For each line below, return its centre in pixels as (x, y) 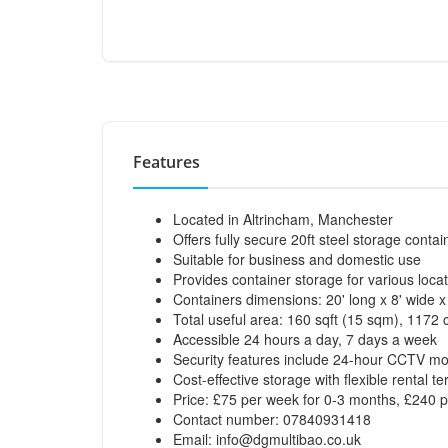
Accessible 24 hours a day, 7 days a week (305, 339)
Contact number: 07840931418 (272, 419)
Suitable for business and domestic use (297, 259)
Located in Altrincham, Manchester (283, 219)
